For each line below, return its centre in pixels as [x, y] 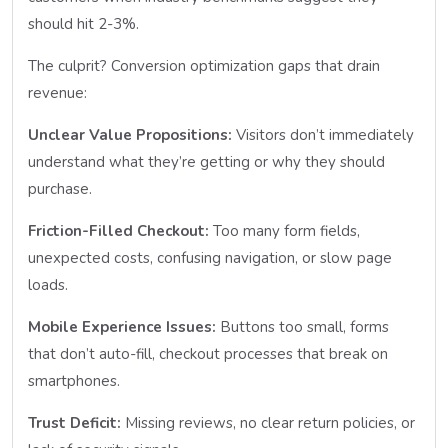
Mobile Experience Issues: [122, 326]
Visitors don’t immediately [323, 134]
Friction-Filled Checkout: [118, 230]
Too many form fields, [284, 230]
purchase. [60, 188]
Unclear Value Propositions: [130, 134]
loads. [48, 284]
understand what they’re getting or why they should [206, 161]
